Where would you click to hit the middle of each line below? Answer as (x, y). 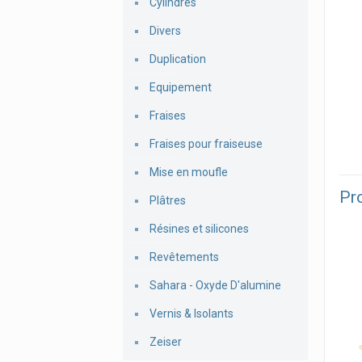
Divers (165, 31)
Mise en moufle (189, 172)
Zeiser (166, 342)
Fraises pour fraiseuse (206, 144)
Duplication (178, 59)
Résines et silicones (199, 229)
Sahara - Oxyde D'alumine (215, 285)
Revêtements (184, 257)
